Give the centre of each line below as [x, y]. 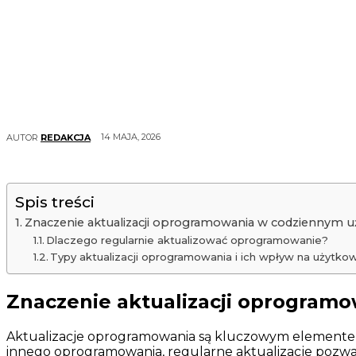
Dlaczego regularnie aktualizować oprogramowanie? [188, 240]
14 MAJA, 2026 [131, 137]
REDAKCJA [66, 137]
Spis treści [55, 202]
